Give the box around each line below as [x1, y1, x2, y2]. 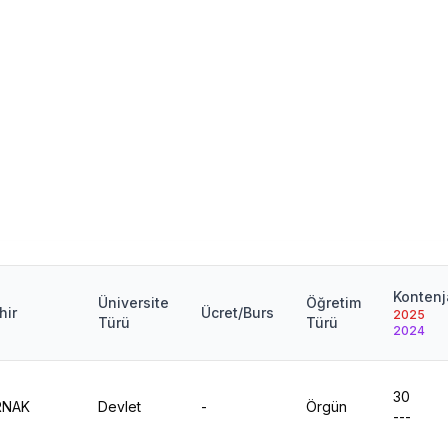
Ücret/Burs [201, 304, 274, 321]
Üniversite [98, 294, 169, 311]
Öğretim [306, 294, 361, 311]
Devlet [98, 398, 141, 415]
